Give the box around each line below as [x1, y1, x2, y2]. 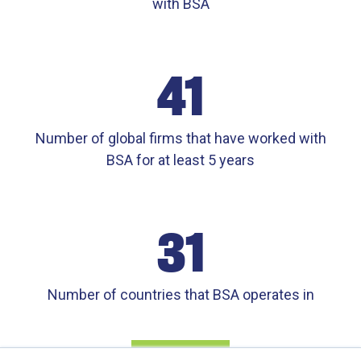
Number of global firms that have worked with [35, 129, 326, 147]
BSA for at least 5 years [106, 151, 255, 168]
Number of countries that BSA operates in [47, 285, 314, 303]
